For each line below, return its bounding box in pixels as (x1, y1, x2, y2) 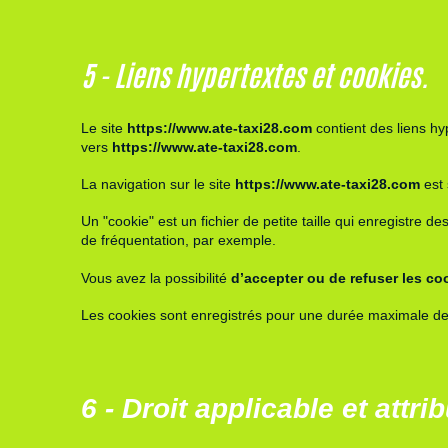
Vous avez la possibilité (80, 269, 231, 286)
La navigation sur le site (80, 175, 235, 192)
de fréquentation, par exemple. (80, 232, 276, 249)
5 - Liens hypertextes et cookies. (80, 55, 428, 92)
